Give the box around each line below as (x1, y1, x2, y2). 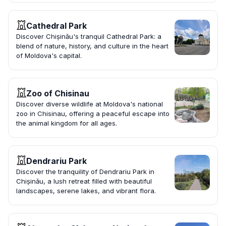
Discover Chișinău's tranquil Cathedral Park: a (16, 32, 161, 41)
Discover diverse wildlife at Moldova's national (16, 100, 163, 108)
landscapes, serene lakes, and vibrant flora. (16, 187, 156, 195)
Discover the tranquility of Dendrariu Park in (16, 167, 154, 176)
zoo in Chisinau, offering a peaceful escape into (16, 109, 169, 118)
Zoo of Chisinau (26, 88, 89, 99)
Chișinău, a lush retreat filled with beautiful (16, 177, 152, 186)
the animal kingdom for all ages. (16, 119, 117, 128)
